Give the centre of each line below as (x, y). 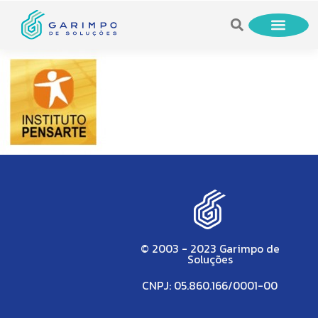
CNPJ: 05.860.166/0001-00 (210, 286)
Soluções (210, 260)
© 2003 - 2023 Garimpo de (210, 249)
